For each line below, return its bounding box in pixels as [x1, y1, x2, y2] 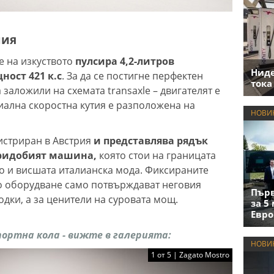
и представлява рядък [94, 133, 208, 147]
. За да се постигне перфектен [62, 68, 203, 83]
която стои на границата [97, 148, 216, 162]
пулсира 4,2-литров [75, 54, 174, 68]
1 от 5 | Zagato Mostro [151, 249, 229, 260]
